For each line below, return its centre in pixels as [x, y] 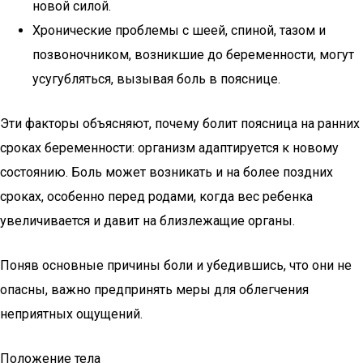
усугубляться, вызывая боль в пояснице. [156, 79]
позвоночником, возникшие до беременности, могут [193, 55]
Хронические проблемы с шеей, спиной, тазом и [179, 30]
